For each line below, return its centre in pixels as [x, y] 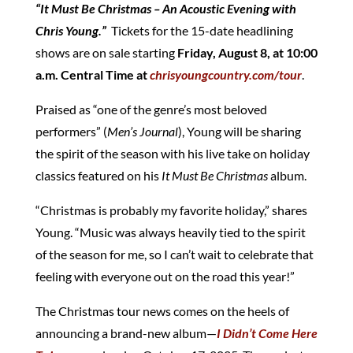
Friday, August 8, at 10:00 [246, 52]
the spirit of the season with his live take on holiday [172, 153]
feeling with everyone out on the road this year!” [165, 276]
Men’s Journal [142, 131]
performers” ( [71, 131]
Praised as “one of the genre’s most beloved [151, 109]
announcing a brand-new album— [126, 333]
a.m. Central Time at [92, 74]
